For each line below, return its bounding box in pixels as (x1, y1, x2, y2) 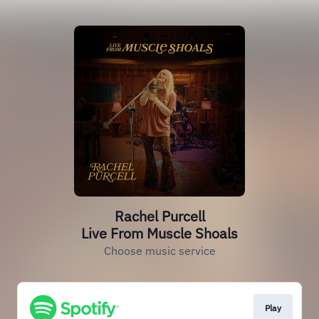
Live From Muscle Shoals (81, 224, 238, 243)
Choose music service (103, 244, 216, 258)
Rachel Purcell (114, 206, 205, 226)
